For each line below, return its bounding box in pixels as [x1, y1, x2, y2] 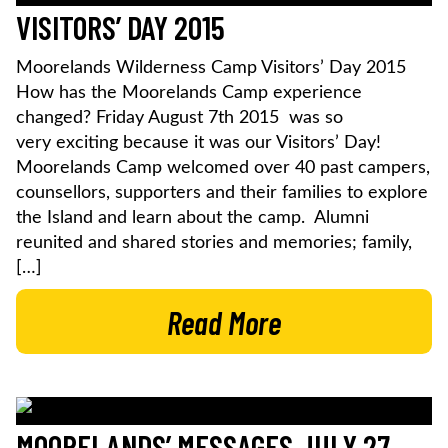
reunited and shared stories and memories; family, [16, 233, 412, 252]
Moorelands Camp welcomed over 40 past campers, [16, 158, 430, 177]
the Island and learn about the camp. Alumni [16, 208, 369, 227]
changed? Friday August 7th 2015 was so [16, 108, 343, 127]
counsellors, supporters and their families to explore [16, 183, 428, 202]
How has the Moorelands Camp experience [16, 83, 362, 102]
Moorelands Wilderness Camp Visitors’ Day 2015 [16, 58, 406, 77]
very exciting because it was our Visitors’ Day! [16, 133, 381, 152]
